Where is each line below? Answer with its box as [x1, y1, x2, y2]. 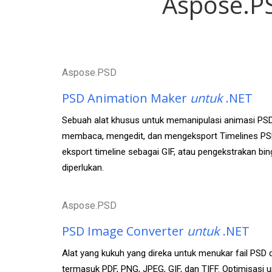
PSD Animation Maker [62, 90, 190, 106]
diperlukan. [62, 162, 104, 173]
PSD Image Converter [62, 223, 187, 239]
